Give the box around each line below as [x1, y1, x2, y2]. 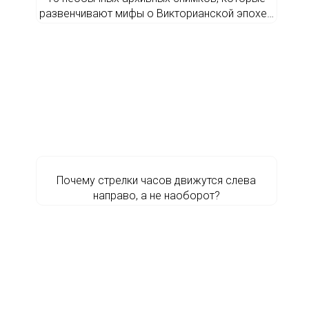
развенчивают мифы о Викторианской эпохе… [39, 7, 274, 20]
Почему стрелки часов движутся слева [57, 174, 256, 187]
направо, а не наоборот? [92, 189, 220, 202]
